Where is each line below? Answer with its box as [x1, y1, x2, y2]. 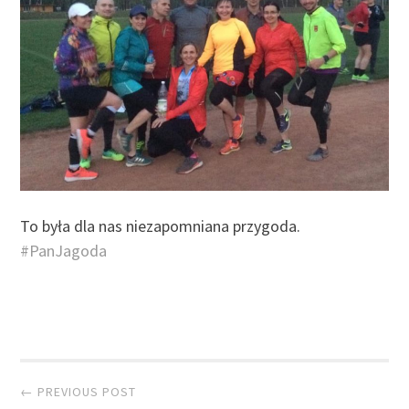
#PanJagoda [20, 239, 108, 261]
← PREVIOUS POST [20, 383, 137, 401]
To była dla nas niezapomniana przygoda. [20, 215, 305, 236]
